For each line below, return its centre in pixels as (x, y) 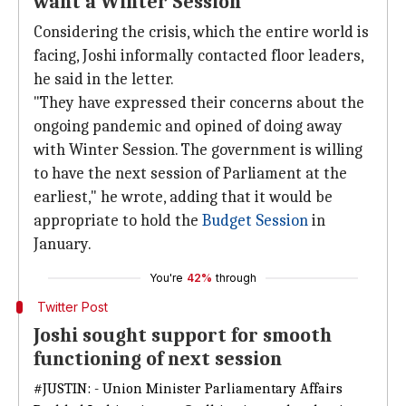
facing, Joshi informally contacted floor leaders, (198, 56)
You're (166, 278)
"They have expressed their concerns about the (199, 103)
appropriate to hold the (118, 221)
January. (63, 244)
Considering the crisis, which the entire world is (201, 32)
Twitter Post (72, 307)
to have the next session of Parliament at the (190, 174)
